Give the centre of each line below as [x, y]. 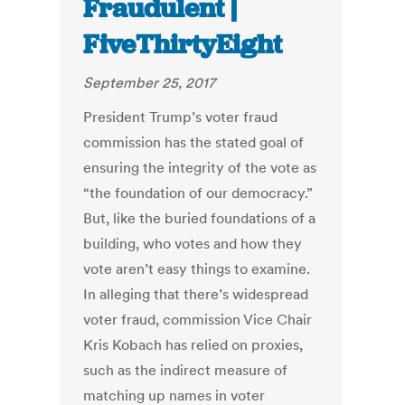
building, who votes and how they [193, 244]
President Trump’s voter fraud [181, 117]
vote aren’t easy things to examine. [197, 269]
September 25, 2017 [150, 83]
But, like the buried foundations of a [200, 218]
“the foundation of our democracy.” [198, 193]
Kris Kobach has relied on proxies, [193, 345]
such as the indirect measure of [186, 370]
